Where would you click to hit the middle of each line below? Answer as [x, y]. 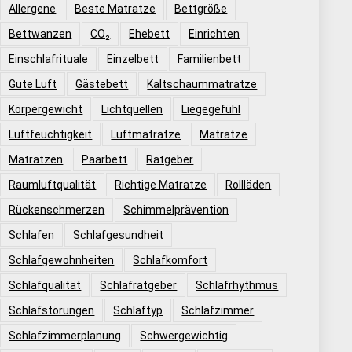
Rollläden [249, 184]
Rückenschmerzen [57, 209]
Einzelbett [133, 59]
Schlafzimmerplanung [65, 335]
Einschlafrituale [49, 59]
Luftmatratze [146, 134]
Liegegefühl [211, 109]
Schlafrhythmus [237, 285]
